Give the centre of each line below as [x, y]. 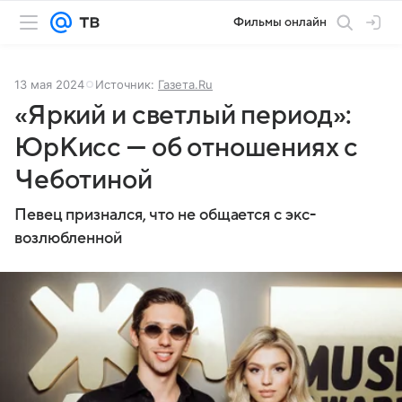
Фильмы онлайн [280, 22]
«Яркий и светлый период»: [184, 115]
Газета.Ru [185, 84]
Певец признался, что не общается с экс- [165, 215]
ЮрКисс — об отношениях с [186, 148]
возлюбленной [68, 238]
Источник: [127, 84]
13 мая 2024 [49, 84]
